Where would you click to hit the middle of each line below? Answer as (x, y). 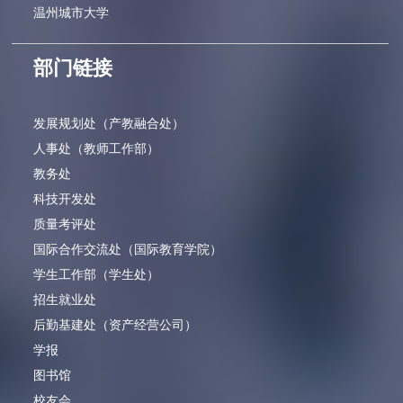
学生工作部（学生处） (97, 275)
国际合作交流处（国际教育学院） (128, 250)
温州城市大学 (72, 13)
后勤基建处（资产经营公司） (116, 325)
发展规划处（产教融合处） (109, 124)
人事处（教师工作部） (97, 149)
